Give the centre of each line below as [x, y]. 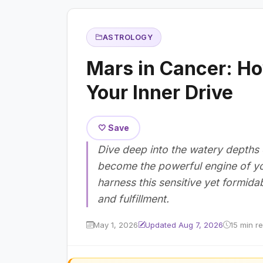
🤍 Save [113, 128]
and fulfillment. [133, 198]
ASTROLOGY [127, 37]
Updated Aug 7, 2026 [184, 225]
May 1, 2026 [116, 225]
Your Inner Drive [160, 92]
